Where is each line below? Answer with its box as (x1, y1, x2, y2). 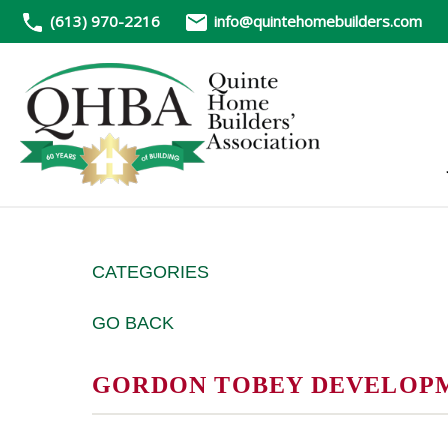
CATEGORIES (92, 262, 209, 283)
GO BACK (92, 313, 174, 334)
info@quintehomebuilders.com (214, 11, 422, 31)
